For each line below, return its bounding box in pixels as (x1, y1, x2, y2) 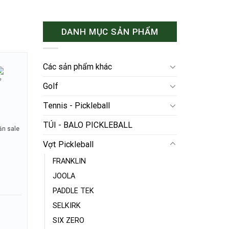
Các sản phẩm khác (42, 61, 112, 72)
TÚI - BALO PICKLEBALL (42, 120, 132, 130)
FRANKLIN (52, 156, 86, 166)
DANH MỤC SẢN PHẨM (61, 27, 158, 37)
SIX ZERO (52, 216, 84, 225)
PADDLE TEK (52, 186, 94, 195)
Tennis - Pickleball (42, 100, 110, 110)
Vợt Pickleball (42, 139, 94, 149)
